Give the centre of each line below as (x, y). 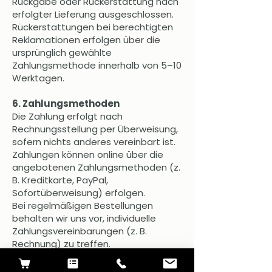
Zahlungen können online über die (88, 155)
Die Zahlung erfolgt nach (67, 117)
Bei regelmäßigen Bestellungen (83, 206)
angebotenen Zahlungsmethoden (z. (96, 168)
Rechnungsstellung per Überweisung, (95, 129)
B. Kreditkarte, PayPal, (60, 180)
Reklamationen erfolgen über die (86, 40)
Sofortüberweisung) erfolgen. (79, 193)
